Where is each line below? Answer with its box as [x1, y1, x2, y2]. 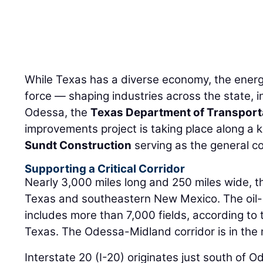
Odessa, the [25, 106, 91, 120]
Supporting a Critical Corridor [25, 162, 186, 176]
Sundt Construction [25, 139, 132, 153]
